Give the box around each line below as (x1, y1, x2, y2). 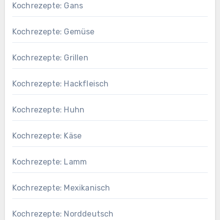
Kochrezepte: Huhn (12, 105, 85, 114)
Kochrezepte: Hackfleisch (12, 79, 109, 88)
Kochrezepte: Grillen (12, 53, 88, 62)
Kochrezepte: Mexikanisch (12, 183, 110, 192)
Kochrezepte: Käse (12, 131, 82, 140)
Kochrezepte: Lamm (12, 157, 87, 166)
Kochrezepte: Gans (12, 1, 83, 10)
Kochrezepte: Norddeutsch (12, 209, 114, 219)
